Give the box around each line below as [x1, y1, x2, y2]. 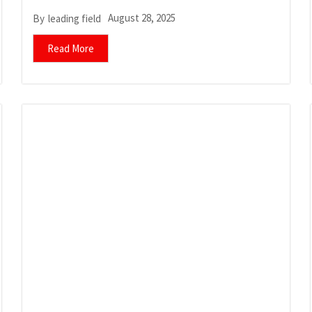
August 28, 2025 [108, 11, 176, 25]
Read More [47, 42, 95, 56]
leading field [48, 11, 102, 25]
